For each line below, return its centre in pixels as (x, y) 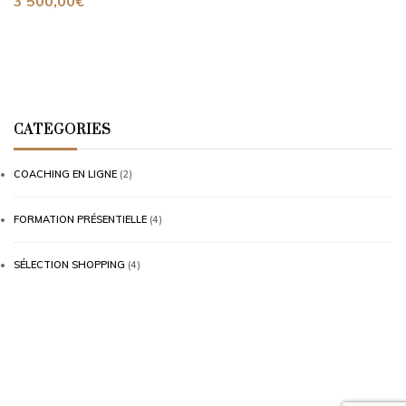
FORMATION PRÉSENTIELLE (80, 219)
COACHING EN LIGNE (65, 174)
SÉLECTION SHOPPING (69, 265)
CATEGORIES (63, 130)
